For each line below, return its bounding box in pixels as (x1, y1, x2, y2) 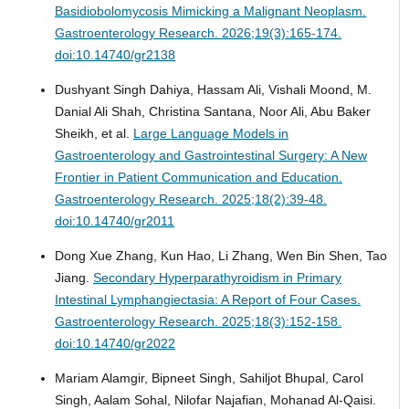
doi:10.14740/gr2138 (54, 47, 175, 63)
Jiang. (54, 270, 93, 286)
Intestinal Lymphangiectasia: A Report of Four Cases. (54, 292, 361, 308)
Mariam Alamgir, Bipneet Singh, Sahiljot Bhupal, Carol (54, 371, 363, 386)
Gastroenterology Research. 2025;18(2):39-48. (54, 192, 327, 207)
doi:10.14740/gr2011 (54, 214, 174, 229)
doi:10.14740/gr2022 (54, 336, 175, 351)
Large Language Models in (132, 126, 288, 142)
